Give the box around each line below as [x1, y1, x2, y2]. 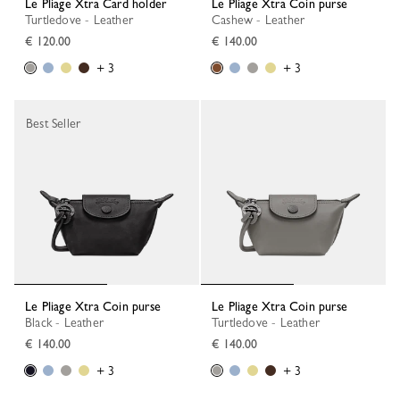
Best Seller [26, 116, 81, 130]
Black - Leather [32, 315, 104, 329]
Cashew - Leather [221, 12, 305, 27]
